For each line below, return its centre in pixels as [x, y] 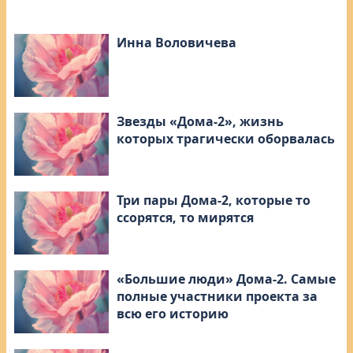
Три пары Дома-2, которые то [214, 201]
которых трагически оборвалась [226, 139]
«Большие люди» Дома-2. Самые [226, 279]
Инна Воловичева [176, 43]
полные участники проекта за [217, 297]
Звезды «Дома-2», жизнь [200, 122]
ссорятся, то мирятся [185, 218]
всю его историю [173, 314]
